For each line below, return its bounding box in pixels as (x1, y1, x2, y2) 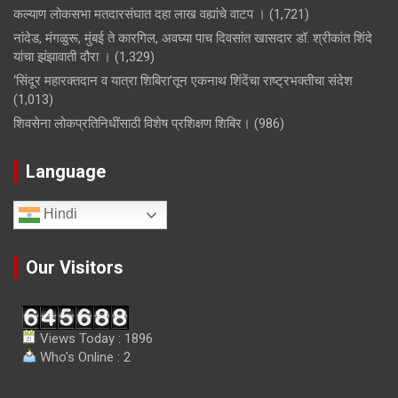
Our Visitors (26, 257, 123, 279)
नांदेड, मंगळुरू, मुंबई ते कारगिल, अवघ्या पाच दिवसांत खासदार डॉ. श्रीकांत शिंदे (13, 30, 372, 47)
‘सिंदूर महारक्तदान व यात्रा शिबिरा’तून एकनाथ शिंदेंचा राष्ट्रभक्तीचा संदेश (13, 73, 356, 90)
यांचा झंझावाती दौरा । (13, 49, 111, 66)
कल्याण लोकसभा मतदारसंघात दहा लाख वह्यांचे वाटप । (13, 6, 266, 23)
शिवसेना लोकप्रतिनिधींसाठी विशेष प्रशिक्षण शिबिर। (13, 115, 251, 132)
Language (26, 161, 106, 183)
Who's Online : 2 (36, 349, 131, 366)
